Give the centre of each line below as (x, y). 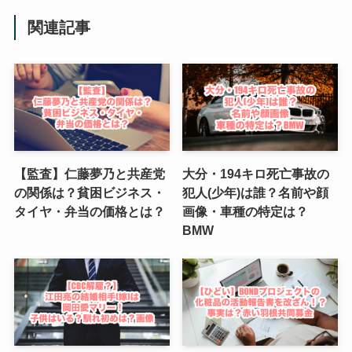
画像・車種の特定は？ (246, 211)
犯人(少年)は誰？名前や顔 (256, 192)
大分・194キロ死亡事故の (256, 173)
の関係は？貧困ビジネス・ (89, 192)
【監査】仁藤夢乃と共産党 (89, 173)
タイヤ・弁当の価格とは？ (89, 211)
